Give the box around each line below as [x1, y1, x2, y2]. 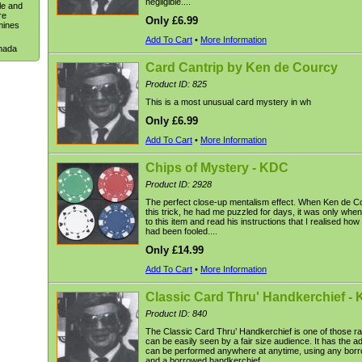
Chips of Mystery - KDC [145, 161, 288, 175]
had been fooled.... [145, 226, 217, 236]
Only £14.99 [145, 244, 204, 256]
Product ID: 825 [145, 79, 207, 89]
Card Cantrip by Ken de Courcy [145, 61, 338, 74]
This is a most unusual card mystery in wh [145, 97, 311, 107]
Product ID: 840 [145, 309, 207, 318]
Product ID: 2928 [145, 179, 212, 189]
